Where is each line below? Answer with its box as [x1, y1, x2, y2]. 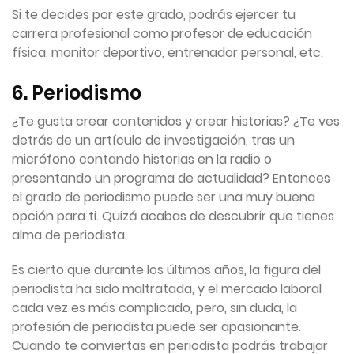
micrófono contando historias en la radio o [12, 150, 272, 169]
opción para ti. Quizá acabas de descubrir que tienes [12, 207, 334, 226]
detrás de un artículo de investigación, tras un [12, 131, 295, 150]
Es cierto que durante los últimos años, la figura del [12, 261, 321, 280]
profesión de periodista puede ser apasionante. [12, 318, 301, 337]
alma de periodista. [12, 226, 127, 245]
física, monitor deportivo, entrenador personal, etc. [12, 43, 323, 62]
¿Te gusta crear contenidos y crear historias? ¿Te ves [12, 112, 340, 131]
